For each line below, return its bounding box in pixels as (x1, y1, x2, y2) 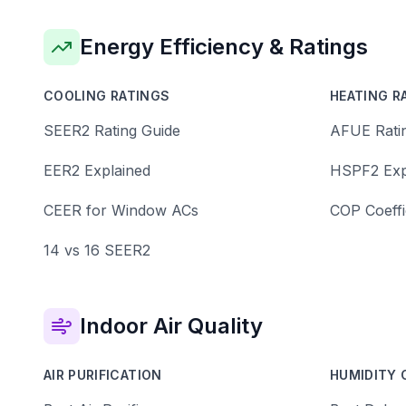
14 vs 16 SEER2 (43, 241, 150, 259)
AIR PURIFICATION (43, 367, 162, 382)
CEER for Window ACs (43, 201, 198, 219)
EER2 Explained (43, 161, 150, 179)
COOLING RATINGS (43, 88, 170, 103)
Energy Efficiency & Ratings (80, 34, 368, 60)
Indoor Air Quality (80, 313, 263, 339)
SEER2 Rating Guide (43, 121, 180, 140)
